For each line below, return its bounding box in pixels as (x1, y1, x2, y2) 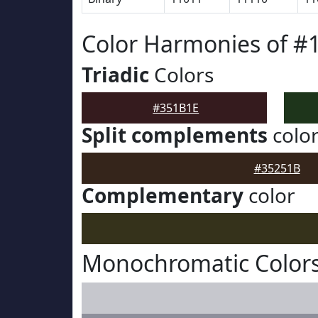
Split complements (82, 121, 268, 148)
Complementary (82, 182, 243, 209)
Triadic (82, 61, 149, 88)
